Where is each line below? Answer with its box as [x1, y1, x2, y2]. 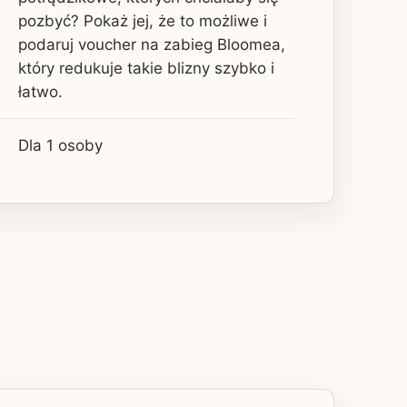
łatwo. [18, 82, 63, 101]
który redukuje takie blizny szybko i [18, 58, 274, 77]
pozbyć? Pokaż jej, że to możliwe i [18, 11, 267, 30]
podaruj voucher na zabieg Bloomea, [18, 35, 285, 54]
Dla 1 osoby [18, 135, 103, 154]
